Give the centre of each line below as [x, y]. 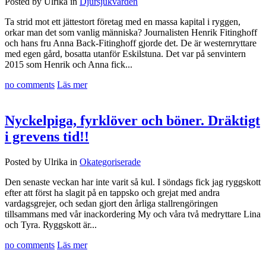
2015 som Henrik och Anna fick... [69, 65]
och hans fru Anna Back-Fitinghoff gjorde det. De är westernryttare [131, 43]
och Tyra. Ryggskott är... [51, 225]
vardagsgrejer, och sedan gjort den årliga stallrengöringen [111, 204]
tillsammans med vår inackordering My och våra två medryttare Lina [133, 214]
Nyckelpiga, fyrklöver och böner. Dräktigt [132, 121]
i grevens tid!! [47, 137]
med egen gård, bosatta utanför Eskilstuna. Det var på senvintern [125, 54]
